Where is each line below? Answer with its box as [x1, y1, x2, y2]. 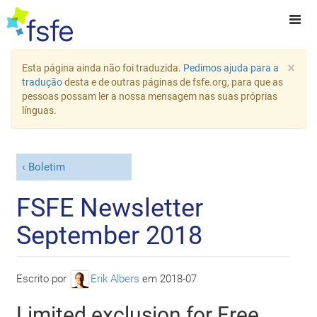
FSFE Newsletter [16, 192, 204, 223]
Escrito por [16, 272, 70, 285]
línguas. [22, 105, 57, 116]
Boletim [28, 161, 65, 174]
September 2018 [16, 220, 203, 250]
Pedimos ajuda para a [183, 62, 279, 74]
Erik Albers [91, 272, 140, 285]
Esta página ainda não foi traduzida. [22, 62, 183, 74]
